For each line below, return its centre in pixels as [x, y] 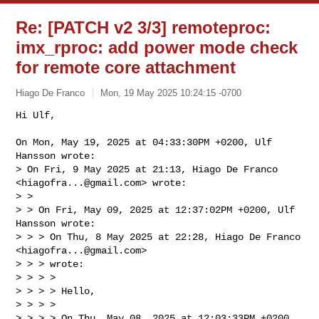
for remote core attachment [126, 67]
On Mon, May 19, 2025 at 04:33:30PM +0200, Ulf [144, 142]
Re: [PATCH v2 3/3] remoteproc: [143, 27]
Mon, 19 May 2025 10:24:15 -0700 [171, 93]
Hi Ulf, [36, 115]
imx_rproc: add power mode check [157, 47]
